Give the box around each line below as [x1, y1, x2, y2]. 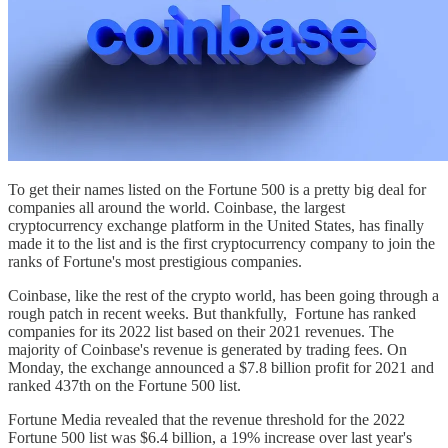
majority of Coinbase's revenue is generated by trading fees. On [8, 340, 407, 358]
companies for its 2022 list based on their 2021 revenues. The [8, 322, 394, 340]
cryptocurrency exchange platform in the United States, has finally [8, 216, 424, 234]
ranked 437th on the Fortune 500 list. [8, 376, 241, 394]
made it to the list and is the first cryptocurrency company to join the [8, 234, 435, 252]
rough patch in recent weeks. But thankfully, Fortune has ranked [8, 304, 416, 322]
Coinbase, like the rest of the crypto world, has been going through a [8, 286, 439, 304]
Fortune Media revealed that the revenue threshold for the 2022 [8, 410, 405, 428]
